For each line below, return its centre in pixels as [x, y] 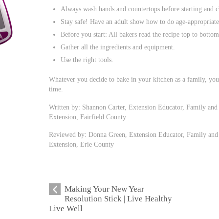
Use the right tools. [87, 59]
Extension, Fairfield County [88, 117]
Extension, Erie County [82, 144]
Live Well [66, 209]
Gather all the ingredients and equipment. [118, 47]
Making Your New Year [105, 189]
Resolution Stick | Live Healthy [119, 199]
